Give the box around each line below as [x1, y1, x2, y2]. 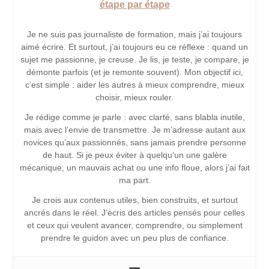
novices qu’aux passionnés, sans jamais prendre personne [23, 137, 246, 147]
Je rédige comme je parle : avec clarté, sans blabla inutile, [24, 112, 245, 122]
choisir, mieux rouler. [95, 92, 174, 102]
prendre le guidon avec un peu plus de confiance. [40, 232, 229, 243]
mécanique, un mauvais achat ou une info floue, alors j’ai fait [19, 162, 250, 172]
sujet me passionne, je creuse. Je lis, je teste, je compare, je [20, 54, 249, 64]
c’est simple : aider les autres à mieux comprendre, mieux [25, 79, 244, 89]
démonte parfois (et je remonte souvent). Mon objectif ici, [26, 67, 243, 77]
